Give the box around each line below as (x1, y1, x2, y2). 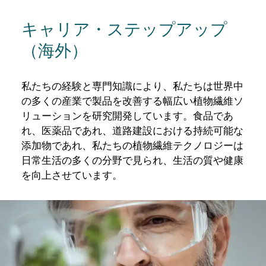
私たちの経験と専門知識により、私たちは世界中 (21, 79, 243, 91)
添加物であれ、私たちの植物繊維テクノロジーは (21, 138, 243, 151)
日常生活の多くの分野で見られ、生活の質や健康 (21, 153, 243, 166)
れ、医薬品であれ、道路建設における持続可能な (21, 123, 243, 136)
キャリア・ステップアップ (21, 18, 227, 39)
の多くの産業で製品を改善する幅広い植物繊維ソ (21, 94, 243, 106)
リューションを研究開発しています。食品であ (21, 109, 233, 121)
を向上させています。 (21, 168, 122, 180)
